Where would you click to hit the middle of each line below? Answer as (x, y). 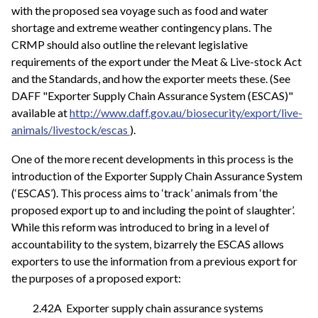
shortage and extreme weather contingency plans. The (142, 27)
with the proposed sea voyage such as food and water (140, 10)
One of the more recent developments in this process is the (152, 159)
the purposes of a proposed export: (96, 278)
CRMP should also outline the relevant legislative (130, 44)
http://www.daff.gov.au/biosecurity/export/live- (186, 112)
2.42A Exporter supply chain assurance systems (148, 307)
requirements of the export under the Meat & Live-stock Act (157, 61)
